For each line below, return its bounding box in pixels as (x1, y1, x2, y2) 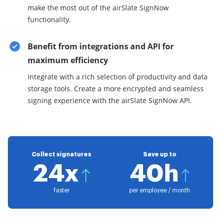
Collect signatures (32, 151, 91, 157)
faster (53, 187, 70, 193)
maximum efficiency (28, 55, 108, 66)
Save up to (143, 151, 177, 157)
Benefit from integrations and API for (28, 41, 174, 52)
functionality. (28, 15, 71, 24)
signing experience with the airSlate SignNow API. (28, 96, 192, 105)
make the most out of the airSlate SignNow (28, 3, 169, 12)
